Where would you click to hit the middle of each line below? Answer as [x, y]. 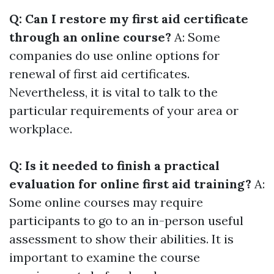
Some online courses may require [106, 202]
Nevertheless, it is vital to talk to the [113, 92]
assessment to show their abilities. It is [121, 239]
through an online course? [90, 37]
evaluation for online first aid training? [130, 184]
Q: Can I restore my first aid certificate [129, 19]
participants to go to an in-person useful [126, 221]
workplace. [41, 129]
